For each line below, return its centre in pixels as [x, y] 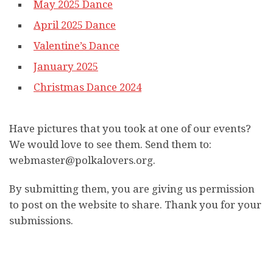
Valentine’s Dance [76, 46]
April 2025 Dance [75, 25]
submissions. [41, 220]
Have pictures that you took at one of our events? [130, 128]
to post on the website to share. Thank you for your [135, 204]
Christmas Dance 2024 [87, 87]
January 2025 [66, 67]
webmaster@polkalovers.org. [82, 160]
